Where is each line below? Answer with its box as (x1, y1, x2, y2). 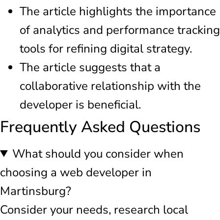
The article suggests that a (20, 59, 161, 75)
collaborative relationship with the (20, 78, 201, 94)
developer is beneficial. (20, 96, 141, 112)
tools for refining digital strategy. (20, 40, 192, 56)
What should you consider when (12, 145, 184, 162)
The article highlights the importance (20, 3, 216, 19)
